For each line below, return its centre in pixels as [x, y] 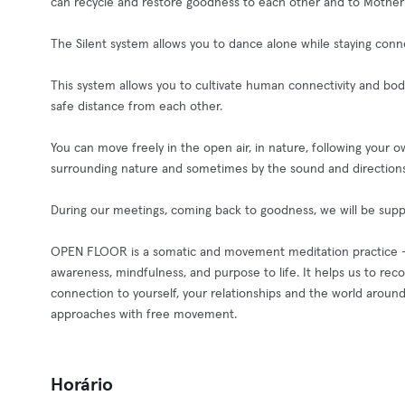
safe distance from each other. [137, 107]
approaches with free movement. [144, 315]
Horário [82, 385]
